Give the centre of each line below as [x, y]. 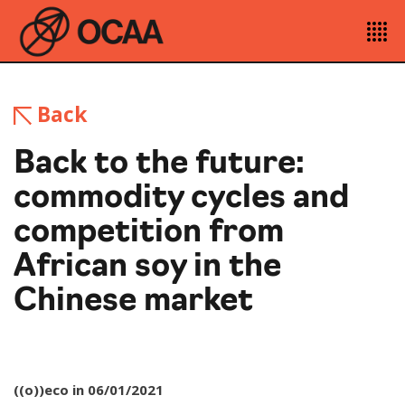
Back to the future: [159, 165]
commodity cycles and [181, 199]
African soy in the [147, 268]
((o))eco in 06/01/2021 [89, 390]
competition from [149, 233]
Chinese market [133, 302]
